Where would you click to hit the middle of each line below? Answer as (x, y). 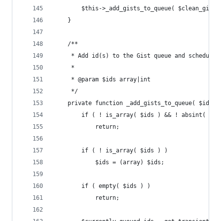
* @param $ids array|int (109, 79)
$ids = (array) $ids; (130, 162)
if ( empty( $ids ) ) (116, 186)
